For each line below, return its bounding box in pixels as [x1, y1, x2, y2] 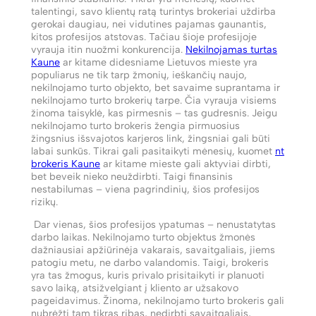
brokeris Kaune [31, 157, 100, 170]
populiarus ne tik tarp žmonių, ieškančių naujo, [31, 68, 247, 81]
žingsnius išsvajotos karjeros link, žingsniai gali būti [31, 131, 270, 145]
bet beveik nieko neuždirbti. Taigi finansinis [31, 169, 233, 183]
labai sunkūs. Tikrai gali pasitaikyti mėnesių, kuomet [31, 144, 275, 157]
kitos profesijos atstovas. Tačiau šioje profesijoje [31, 30, 257, 43]
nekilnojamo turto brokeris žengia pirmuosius [31, 119, 240, 132]
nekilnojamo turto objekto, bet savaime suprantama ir [31, 80, 280, 94]
